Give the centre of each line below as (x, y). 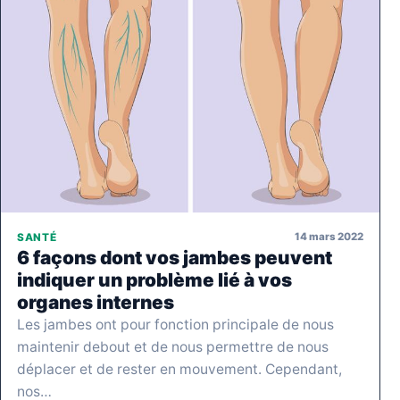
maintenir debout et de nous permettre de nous (173, 346)
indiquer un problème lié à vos (154, 279)
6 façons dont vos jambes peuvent (175, 257)
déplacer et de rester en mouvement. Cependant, (179, 369)
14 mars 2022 (329, 237)
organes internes (96, 302)
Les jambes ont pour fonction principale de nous (175, 324)
